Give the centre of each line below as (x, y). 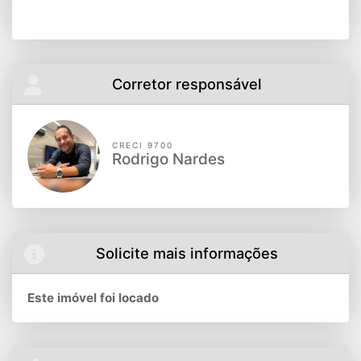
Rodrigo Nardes (169, 160)
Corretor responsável (187, 84)
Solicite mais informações (187, 253)
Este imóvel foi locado (93, 298)
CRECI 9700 (143, 145)
